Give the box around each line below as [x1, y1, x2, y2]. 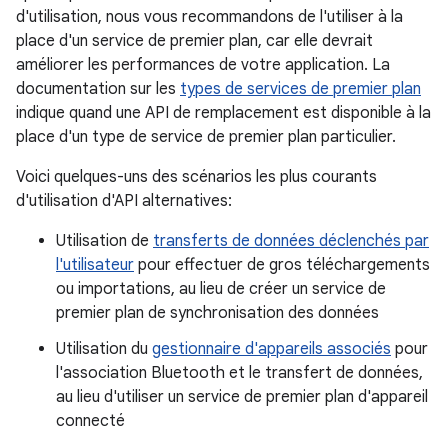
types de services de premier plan [180, 79, 421, 99]
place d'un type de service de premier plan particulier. [16, 127, 396, 147]
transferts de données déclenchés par [153, 231, 429, 251]
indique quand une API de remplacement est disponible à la [16, 103, 431, 123]
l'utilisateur [56, 255, 134, 275]
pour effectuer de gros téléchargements [134, 255, 430, 275]
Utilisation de [56, 231, 153, 251]
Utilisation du [56, 339, 152, 359]
